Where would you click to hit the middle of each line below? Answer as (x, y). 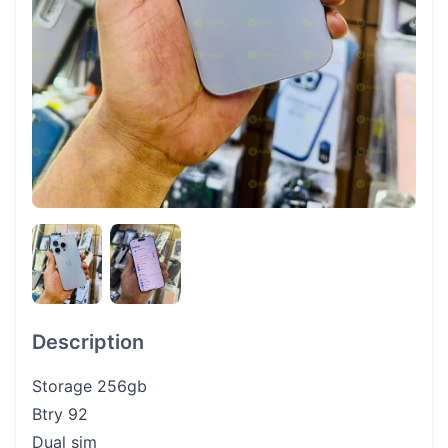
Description (88, 342)
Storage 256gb (89, 386)
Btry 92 (60, 414)
